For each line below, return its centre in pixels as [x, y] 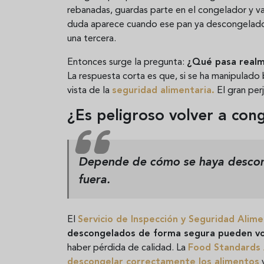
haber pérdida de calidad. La [128, 248]
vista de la [90, 90]
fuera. [94, 180]
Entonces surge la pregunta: [127, 62]
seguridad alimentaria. [163, 90]
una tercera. [92, 39]
